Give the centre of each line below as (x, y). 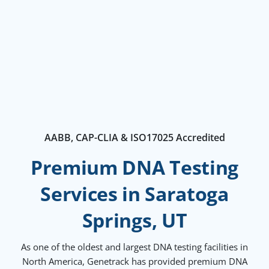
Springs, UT (134, 220)
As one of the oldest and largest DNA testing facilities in (134, 246)
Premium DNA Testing (134, 167)
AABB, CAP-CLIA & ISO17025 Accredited (134, 137)
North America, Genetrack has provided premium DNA (134, 261)
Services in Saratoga (134, 193)
